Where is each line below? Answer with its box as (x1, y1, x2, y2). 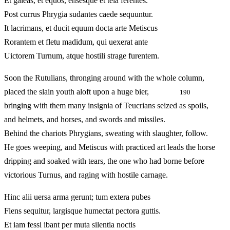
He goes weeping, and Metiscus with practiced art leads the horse (4, 143, 215, 152)
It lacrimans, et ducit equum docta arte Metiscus (4, 24, 158, 33)
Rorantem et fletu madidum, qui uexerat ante (4, 37, 148, 47)
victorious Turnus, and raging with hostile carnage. (4, 170, 168, 180)
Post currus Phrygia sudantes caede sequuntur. (4, 10, 153, 19)
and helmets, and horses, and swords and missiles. (4, 115, 165, 124)
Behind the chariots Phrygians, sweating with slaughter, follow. (4, 129, 208, 138)
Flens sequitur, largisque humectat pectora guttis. (4, 206, 161, 216)
